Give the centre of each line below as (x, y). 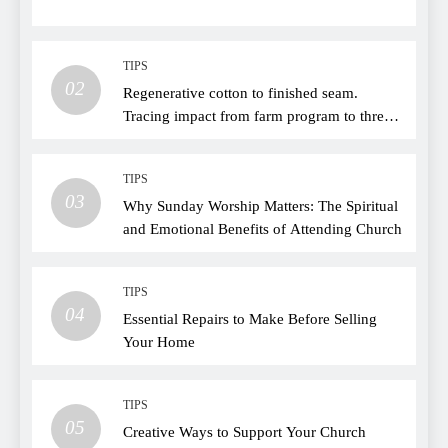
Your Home (159, 341)
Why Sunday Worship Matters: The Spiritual (260, 205)
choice (143, 138)
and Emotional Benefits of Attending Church (262, 228)
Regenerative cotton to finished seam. (240, 92)
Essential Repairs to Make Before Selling (250, 318)
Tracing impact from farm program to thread (261, 115)
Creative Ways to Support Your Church (244, 431)
